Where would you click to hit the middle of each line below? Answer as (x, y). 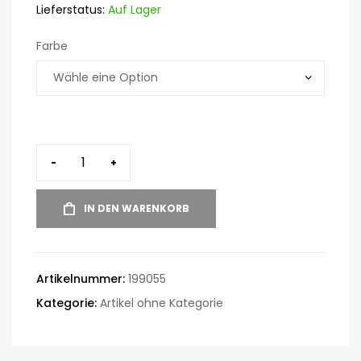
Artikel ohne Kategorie (162, 303)
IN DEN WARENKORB (137, 208)
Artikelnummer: (82, 278)
